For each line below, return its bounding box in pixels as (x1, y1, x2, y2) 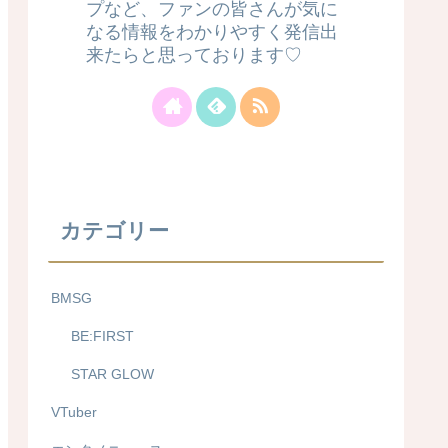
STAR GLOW (71, 365, 154, 382)
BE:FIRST (71, 327, 134, 344)
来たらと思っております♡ (86, 45, 302, 66)
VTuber (51, 403, 97, 420)
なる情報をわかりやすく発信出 (86, 22, 338, 43)
